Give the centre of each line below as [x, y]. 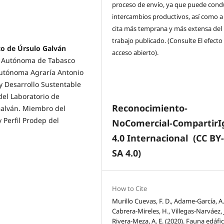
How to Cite [130, 188]
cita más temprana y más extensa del [167, 28]
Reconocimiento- [150, 108]
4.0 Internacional [151, 138]
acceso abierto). [135, 52]
